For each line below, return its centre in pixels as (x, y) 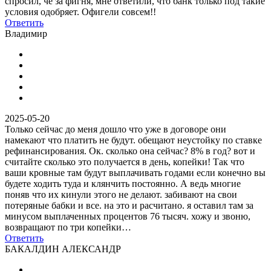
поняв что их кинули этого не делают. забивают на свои (121, 194)
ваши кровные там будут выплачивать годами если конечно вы (135, 172)
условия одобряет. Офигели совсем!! (80, 11)
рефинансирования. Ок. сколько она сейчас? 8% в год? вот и (130, 151)
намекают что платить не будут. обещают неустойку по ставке (133, 140)
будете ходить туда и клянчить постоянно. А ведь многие (123, 183)
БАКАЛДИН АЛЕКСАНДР (63, 249)
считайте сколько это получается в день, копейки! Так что (125, 162)
